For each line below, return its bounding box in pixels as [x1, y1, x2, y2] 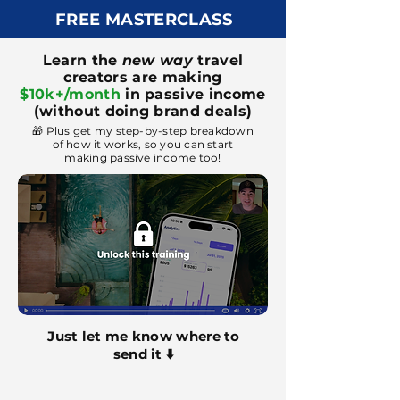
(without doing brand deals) [33, 103, 253, 120]
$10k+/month [20, 86, 121, 103]
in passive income [120, 86, 266, 103]
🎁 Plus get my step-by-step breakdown [32, 124, 254, 137]
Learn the [42, 52, 122, 69]
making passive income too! [64, 151, 221, 164]
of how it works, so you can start [52, 137, 234, 151]
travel [193, 52, 244, 69]
